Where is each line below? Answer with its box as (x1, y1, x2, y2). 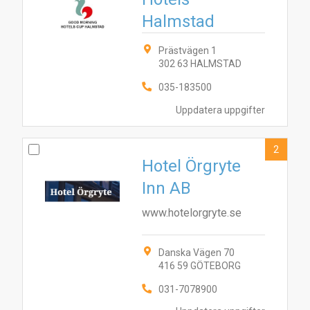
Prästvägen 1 (158, 45, 217, 56)
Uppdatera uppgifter (176, 104, 265, 116)
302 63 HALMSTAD (158, 58, 241, 69)
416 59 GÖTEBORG (158, 260, 241, 271)
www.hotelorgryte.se (142, 206, 241, 219)
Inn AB (142, 179, 191, 198)
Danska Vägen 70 (158, 247, 235, 258)
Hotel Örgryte (142, 156, 241, 176)
